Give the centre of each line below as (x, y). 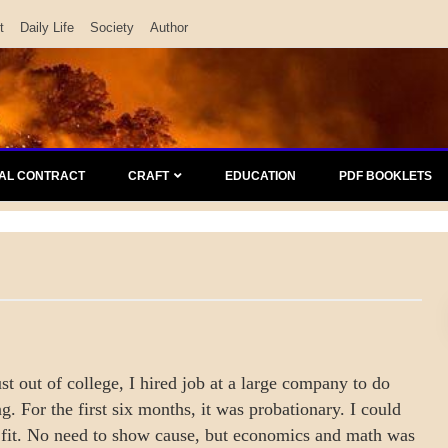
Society (112, 27)
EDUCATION (260, 176)
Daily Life (47, 27)
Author (169, 27)
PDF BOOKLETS (385, 176)
